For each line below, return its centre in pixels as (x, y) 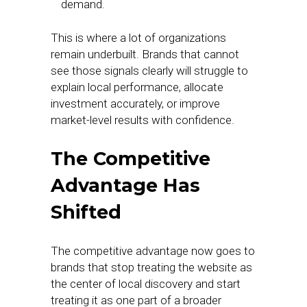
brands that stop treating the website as (151, 267)
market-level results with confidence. (145, 120)
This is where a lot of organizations (138, 38)
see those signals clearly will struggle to (149, 71)
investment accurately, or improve (135, 103)
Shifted (86, 212)
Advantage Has (125, 185)
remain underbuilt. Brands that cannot (145, 54)
